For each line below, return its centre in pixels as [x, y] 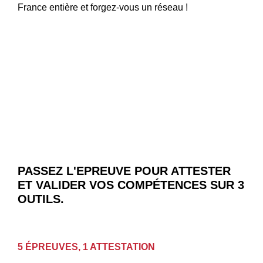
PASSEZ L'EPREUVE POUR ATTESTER [124, 171]
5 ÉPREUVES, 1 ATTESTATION [86, 247]
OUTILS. [41, 199]
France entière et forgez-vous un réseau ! [103, 7]
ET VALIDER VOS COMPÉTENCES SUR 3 [131, 185]
